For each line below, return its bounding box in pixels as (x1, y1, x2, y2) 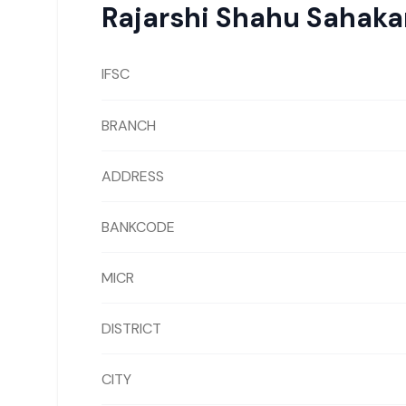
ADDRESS (101, 166, 164, 186)
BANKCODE (101, 217, 175, 237)
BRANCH (101, 115, 156, 135)
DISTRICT (101, 318, 161, 338)
